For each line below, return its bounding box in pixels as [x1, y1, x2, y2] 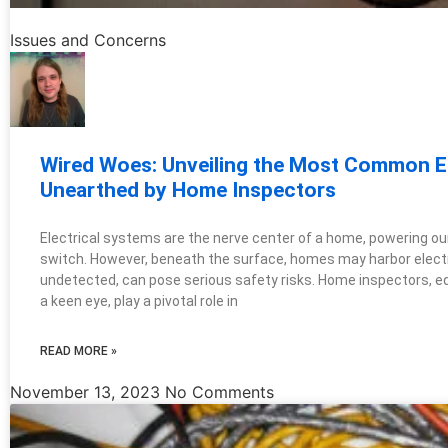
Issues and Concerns [10, 29, 166, 50]
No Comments [165, 381, 274, 402]
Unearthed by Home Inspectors [40, 177, 336, 202]
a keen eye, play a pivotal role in [40, 292, 238, 309]
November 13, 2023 [10, 381, 165, 402]
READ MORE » [40, 343, 117, 358]
